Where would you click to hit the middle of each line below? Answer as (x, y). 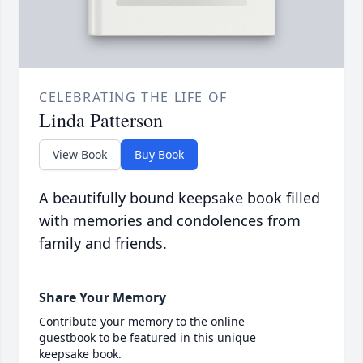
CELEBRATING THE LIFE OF (133, 98)
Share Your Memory (102, 298)
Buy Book (159, 155)
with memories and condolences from (170, 221)
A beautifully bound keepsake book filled (179, 198)
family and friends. (103, 243)
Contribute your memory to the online (142, 322)
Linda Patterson (101, 120)
